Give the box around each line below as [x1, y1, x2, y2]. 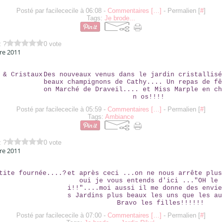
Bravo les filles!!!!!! [116, 199, 204, 207]
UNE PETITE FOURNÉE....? [78, 159, 144, 166]
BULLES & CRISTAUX [84, 60, 137, 67]
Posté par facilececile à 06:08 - [16, 7, 108, 14]
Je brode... [104, 14, 135, 22]
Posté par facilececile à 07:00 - [16, 212, 108, 219]
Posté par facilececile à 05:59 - [16, 106, 108, 113]
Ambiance [105, 113, 134, 120]
